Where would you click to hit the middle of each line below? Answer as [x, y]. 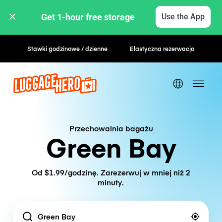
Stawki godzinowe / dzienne [68, 49]
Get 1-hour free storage [89, 17]
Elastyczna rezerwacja [162, 49]
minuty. [111, 182]
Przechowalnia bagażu [111, 128]
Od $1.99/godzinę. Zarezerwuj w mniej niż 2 [111, 172]
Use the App [183, 17]
